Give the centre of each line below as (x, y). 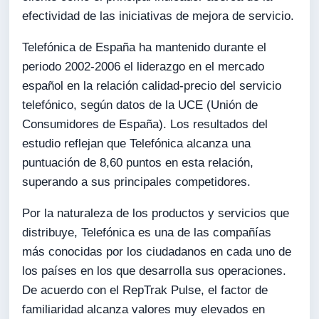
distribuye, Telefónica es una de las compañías (147, 232)
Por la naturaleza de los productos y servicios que (156, 213)
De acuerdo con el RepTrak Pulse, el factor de (145, 290)
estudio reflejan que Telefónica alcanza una (137, 143)
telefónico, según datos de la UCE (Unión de (140, 105)
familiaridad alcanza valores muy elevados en (144, 309)
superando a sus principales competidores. (137, 182)
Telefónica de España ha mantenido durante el (145, 47)
